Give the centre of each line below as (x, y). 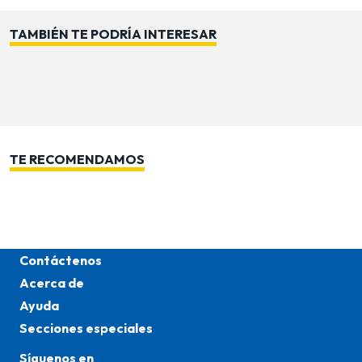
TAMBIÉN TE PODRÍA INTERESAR (113, 34)
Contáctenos (61, 261)
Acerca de (52, 283)
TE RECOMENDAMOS (77, 160)
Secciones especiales (86, 328)
